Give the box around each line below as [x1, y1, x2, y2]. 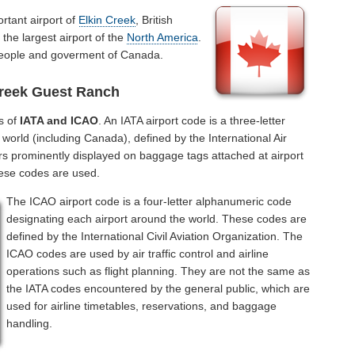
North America [127, 30, 199, 44]
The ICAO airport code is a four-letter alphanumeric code [6, 195, 292, 208]
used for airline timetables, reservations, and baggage [6, 300, 277, 313]
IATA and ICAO [20, 114, 99, 128]
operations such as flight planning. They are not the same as [6, 265, 311, 278]
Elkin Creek [78, 13, 136, 26]
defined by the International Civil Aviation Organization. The [6, 230, 303, 243]
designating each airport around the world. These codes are [6, 212, 307, 226]
